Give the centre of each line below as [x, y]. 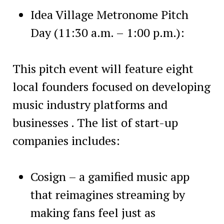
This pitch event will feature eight [103, 68]
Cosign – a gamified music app [110, 176]
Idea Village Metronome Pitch [109, 14]
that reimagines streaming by [107, 194]
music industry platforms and [90, 104]
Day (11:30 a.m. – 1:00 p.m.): [107, 32]
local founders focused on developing [111, 86]
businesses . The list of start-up [95, 122]
